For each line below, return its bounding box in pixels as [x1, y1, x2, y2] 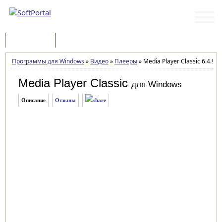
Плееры [114, 57, 137, 65]
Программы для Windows [11, 57, 84, 65]
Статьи [65, 36, 86, 46]
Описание [21, 97, 46, 103]
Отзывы [55, 97, 76, 103]
